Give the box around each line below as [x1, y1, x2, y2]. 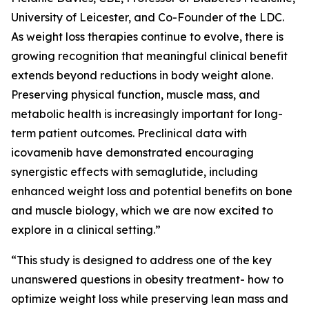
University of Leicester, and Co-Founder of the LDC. [11, 10, 284, 24]
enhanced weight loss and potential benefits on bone [11, 184, 292, 198]
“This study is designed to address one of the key [11, 253, 272, 267]
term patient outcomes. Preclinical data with [11, 126, 247, 140]
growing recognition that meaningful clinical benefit [11, 49, 288, 63]
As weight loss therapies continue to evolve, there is [11, 30, 283, 43]
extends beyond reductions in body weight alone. [11, 68, 273, 82]
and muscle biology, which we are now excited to [11, 203, 273, 217]
